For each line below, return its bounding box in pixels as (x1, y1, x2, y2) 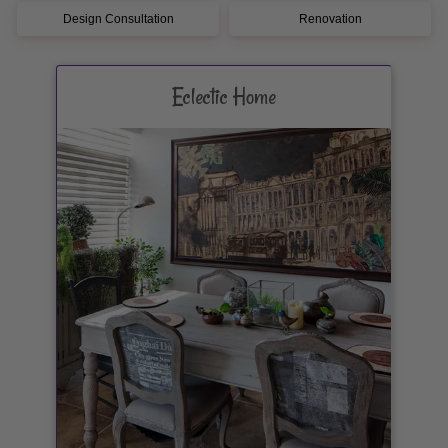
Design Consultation (62, 12, 174, 26)
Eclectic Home (172, 82, 276, 112)
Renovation (298, 12, 362, 26)
